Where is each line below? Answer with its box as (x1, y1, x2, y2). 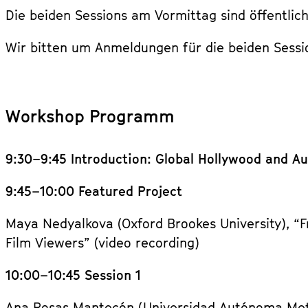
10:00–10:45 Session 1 (5, 267, 141, 283)
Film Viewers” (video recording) (5, 234, 199, 250)
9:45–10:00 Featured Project (5, 183, 182, 199)
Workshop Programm (5, 106, 175, 127)
